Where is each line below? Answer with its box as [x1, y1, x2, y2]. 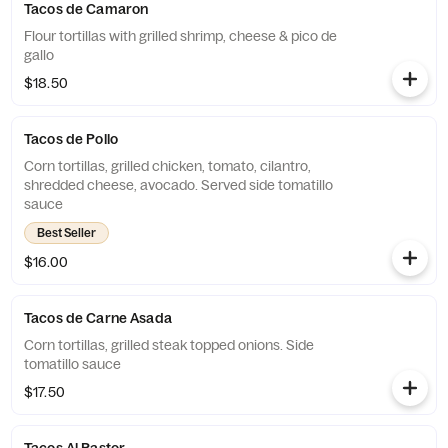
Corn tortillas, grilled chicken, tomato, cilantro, [24, 157, 311, 175]
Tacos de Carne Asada [24, 309, 172, 327]
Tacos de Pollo [24, 130, 118, 148]
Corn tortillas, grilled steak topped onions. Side [24, 336, 314, 354]
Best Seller [37, 225, 96, 240]
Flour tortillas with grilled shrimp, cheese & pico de [24, 27, 337, 45]
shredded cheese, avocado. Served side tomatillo [24, 176, 333, 194]
